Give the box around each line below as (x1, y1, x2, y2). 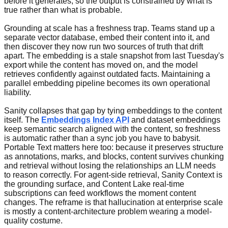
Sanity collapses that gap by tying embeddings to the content (4, 106, 222, 115)
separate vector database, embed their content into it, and (4, 33, 210, 42)
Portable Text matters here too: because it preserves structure (4, 142, 223, 152)
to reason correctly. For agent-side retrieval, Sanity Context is (4, 170, 222, 179)
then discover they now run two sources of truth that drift (4, 42, 203, 51)
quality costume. (4, 216, 63, 225)
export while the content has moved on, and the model (4, 60, 198, 69)
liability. (4, 88, 31, 97)
